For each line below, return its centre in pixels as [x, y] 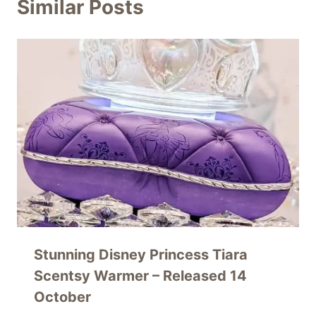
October [62, 297]
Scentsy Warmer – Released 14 [140, 275]
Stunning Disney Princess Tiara [141, 254]
